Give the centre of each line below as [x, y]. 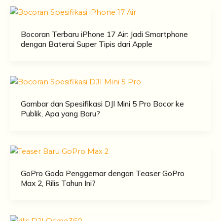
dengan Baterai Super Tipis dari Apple [86, 44]
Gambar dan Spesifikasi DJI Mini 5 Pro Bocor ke [102, 103]
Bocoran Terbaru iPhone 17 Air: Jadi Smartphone [104, 34]
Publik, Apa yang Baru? [60, 113]
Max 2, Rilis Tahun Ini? [58, 183]
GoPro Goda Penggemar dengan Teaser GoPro [102, 173]
